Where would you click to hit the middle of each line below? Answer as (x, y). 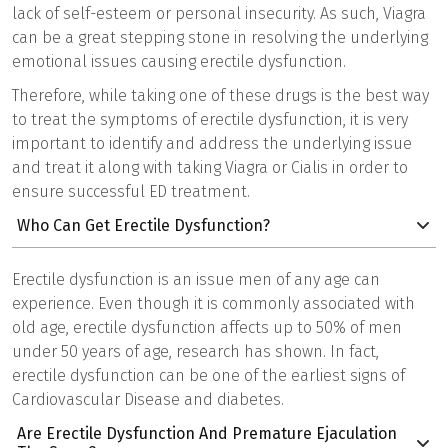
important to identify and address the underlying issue (212, 143)
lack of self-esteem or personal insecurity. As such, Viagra (219, 13)
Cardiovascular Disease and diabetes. (148, 399)
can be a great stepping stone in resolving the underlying (220, 37)
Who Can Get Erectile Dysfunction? (145, 225)
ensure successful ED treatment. (131, 191)
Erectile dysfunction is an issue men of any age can (196, 279)
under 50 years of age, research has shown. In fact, (195, 351)
